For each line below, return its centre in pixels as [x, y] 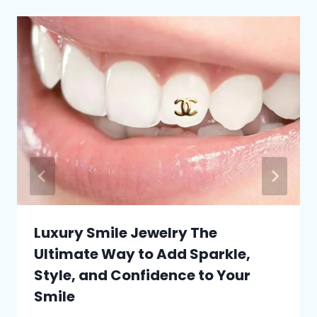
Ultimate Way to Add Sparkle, [142, 254]
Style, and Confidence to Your [142, 275]
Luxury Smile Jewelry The [126, 232]
